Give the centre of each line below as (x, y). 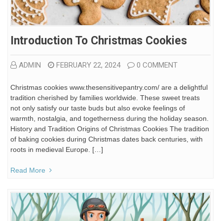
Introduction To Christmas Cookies (99, 40)
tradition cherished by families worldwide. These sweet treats (105, 97)
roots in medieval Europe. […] (57, 149)
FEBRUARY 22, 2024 (88, 65)
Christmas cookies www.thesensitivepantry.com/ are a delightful (109, 87)
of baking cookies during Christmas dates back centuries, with (107, 139)
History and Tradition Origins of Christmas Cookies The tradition (110, 129)
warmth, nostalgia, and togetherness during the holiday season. (110, 118)
